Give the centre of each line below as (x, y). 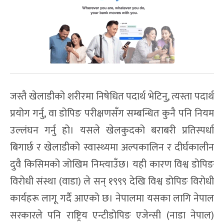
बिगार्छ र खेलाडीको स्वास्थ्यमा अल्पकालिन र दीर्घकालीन (112, 148)
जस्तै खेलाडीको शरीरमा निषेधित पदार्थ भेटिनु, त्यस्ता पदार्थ (112, 97)
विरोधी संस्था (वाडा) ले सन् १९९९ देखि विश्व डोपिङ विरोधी (112, 182)
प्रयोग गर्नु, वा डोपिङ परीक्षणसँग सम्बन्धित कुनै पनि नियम (112, 114)
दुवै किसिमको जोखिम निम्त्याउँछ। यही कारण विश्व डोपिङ (112, 165)
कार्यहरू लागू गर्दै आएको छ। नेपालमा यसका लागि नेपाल (112, 199)
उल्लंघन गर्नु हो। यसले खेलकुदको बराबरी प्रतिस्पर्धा (112, 131)
